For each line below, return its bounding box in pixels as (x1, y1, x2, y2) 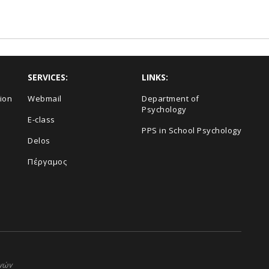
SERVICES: (28, 71, 68, 83)
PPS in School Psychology (142, 124, 241, 136)
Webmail (28, 92, 62, 104)
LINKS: (142, 71, 168, 83)
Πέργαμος (28, 156, 67, 167)
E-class (28, 113, 55, 125)
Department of (142, 92, 199, 104)
